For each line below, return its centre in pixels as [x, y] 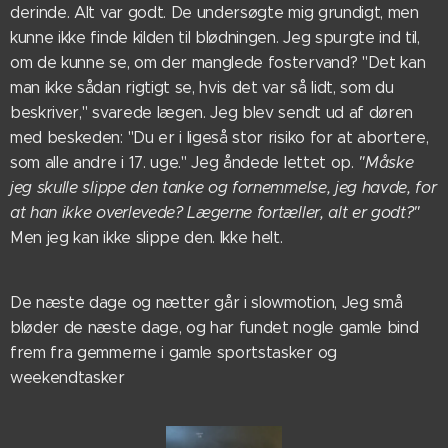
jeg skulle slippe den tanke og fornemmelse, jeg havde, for [223, 187]
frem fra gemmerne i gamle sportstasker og [173, 352]
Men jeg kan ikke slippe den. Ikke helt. [146, 237]
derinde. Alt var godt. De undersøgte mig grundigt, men [214, 12]
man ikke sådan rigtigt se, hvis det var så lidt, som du [202, 87]
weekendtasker [67, 377]
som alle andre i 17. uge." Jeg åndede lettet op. [184, 162]
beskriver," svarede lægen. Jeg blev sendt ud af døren [212, 112]
